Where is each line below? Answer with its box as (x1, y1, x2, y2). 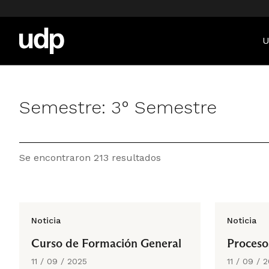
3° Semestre (111, 97, 217, 118)
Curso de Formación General (31, 236, 181, 250)
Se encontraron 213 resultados (19, 152, 161, 163)
